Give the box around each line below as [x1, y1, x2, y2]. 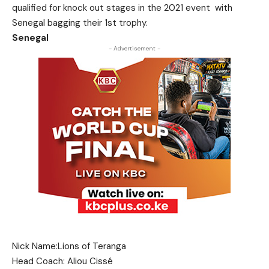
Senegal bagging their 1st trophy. [12, 17, 148, 29]
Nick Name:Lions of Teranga [12, 240, 126, 252]
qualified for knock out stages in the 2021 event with [12, 2, 232, 14]
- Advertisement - [109, 44, 160, 52]
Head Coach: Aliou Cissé [12, 255, 113, 267]
